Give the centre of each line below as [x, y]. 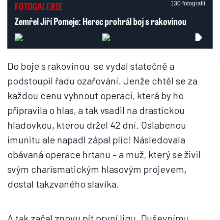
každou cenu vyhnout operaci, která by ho [96, 95]
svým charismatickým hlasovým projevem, [97, 169]
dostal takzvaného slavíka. [63, 184]
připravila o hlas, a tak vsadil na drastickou [96, 110]
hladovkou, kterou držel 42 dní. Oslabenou [97, 125]
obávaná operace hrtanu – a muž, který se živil [104, 154]
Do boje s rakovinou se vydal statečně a [91, 66]
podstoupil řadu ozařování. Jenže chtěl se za [102, 81]
